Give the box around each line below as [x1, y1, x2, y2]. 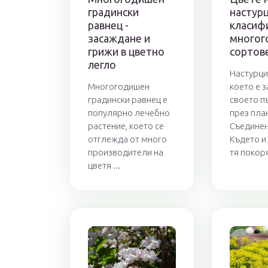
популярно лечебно [88, 107, 170, 118]
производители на [88, 147, 163, 157]
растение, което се [88, 120, 164, 131]
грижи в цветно [88, 45, 165, 57]
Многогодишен [88, 81, 150, 92]
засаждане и [88, 32, 150, 44]
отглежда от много [88, 133, 167, 144]
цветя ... [88, 160, 120, 170]
